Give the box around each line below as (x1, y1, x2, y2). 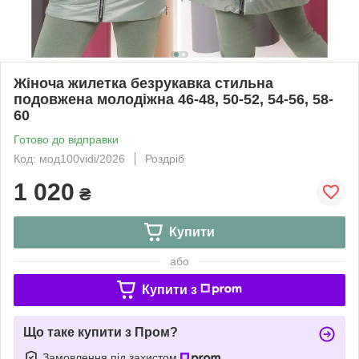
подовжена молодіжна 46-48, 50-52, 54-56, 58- (14, 91, 333, 107)
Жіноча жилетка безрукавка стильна (14, 75, 273, 91)
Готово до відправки (14, 132, 119, 146)
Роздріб (145, 151, 184, 165)
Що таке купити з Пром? (23, 325, 178, 339)
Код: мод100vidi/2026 (14, 151, 125, 165)
